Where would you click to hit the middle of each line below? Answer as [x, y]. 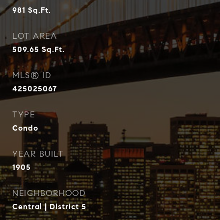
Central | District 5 [49, 206]
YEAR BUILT [38, 154]
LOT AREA [35, 36]
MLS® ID [32, 75]
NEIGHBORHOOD [49, 193]
